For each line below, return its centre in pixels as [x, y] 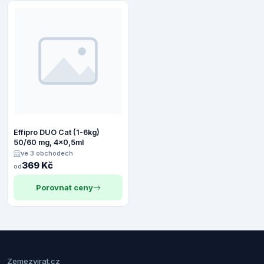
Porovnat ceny [64, 188]
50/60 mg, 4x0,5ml [49, 143]
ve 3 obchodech [47, 153]
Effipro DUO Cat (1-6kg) [57, 133]
